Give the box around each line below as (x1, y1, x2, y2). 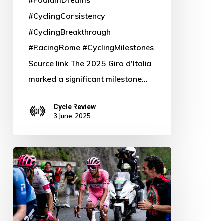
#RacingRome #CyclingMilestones (28, 42, 154, 52)
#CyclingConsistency (28, 10, 105, 21)
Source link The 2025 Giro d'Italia (28, 58, 151, 68)
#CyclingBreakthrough (28, 26, 110, 37)
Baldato (12, 150, 42, 160)
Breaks (12, 166, 38, 176)
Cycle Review (53, 103, 96, 111)
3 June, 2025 (53, 112, 91, 120)
